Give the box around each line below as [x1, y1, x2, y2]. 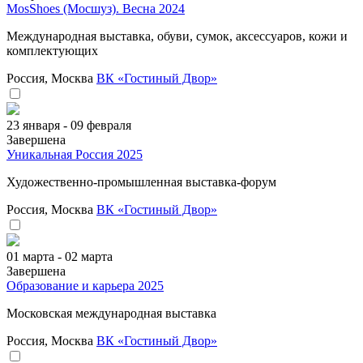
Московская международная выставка [6, 305, 216, 320]
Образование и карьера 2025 [6, 278, 164, 293]
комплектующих [6, 43, 98, 58]
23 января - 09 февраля [6, 117, 131, 132]
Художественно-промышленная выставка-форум [6, 174, 276, 189]
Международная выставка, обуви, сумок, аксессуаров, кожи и [6, 28, 348, 43]
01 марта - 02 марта [6, 249, 113, 263]
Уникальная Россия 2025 [6, 147, 143, 161]
